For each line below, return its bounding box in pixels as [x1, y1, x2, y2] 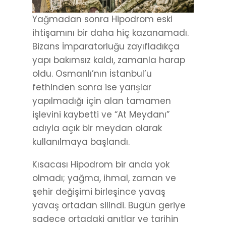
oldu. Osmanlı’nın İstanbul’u [32, 67, 152, 80]
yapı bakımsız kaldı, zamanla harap [32, 53, 185, 66]
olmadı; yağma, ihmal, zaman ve [32, 172, 176, 184]
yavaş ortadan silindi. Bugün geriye [32, 199, 186, 211]
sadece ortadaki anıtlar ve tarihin [32, 212, 179, 225]
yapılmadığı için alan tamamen [32, 94, 171, 107]
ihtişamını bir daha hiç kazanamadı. [32, 26, 189, 39]
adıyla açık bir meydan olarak [32, 122, 162, 134]
